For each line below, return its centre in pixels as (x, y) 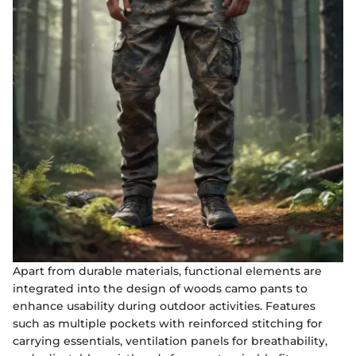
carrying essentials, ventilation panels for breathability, (170, 341)
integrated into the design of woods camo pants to (160, 288)
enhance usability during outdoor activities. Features (164, 306)
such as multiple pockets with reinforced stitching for (168, 323)
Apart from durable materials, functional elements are (167, 271)
